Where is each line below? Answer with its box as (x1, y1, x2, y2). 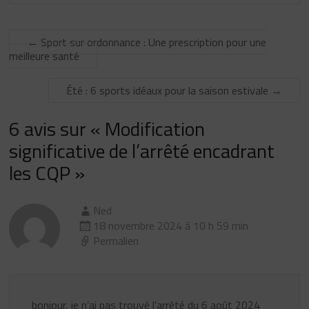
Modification (105, 113, 206, 143)
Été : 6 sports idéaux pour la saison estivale (66, 81, 271, 99)
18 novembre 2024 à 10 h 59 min (93, 217, 249, 234)
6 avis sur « (9, 113, 106, 143)
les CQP (9, 157, 71, 188)
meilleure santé (9, 47, 80, 64)
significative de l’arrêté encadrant (9, 135, 275, 166)
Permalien (93, 232, 139, 249)
